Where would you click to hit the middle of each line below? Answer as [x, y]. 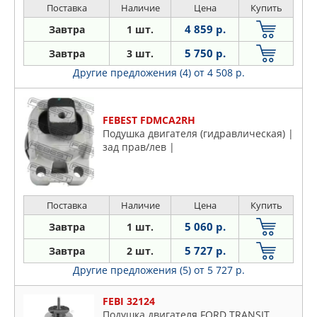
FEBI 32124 [129, 301]
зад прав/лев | [139, 147]
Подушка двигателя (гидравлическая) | [198, 134]
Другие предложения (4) [133, 72]
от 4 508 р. [219, 72]
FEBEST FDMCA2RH [149, 120]
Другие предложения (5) [133, 270]
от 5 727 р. [219, 270]
